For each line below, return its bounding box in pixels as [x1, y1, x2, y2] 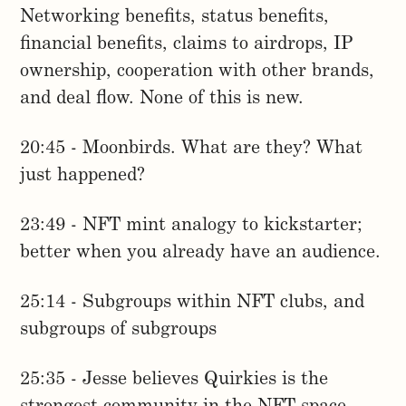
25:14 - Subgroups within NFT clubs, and [20, 294, 365, 313]
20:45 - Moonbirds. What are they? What [20, 140, 363, 159]
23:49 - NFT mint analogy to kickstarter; [20, 217, 363, 236]
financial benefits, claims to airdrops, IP [20, 35, 353, 54]
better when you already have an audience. [20, 244, 382, 263]
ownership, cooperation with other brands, [20, 63, 375, 82]
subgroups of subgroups [20, 321, 217, 340]
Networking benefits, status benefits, [20, 8, 330, 27]
